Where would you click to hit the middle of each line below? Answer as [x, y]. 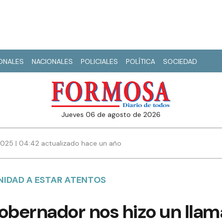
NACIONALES [52, 61]
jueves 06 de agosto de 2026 [113, 115]
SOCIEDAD [180, 61]
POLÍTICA [140, 61]
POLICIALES [99, 61]
